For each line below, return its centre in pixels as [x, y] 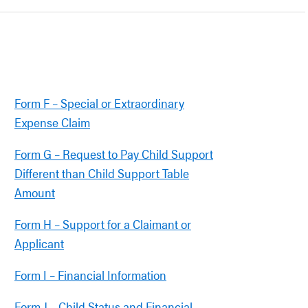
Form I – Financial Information [90, 275]
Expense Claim [52, 122]
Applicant [39, 243]
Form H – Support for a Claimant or [103, 224]
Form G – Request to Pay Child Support [114, 154]
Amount [35, 192]
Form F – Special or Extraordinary [99, 103]
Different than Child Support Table [102, 173]
